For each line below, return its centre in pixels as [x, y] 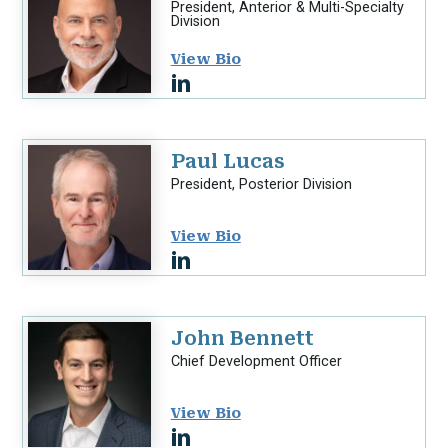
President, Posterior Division [261, 185]
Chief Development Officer [256, 362]
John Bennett [242, 339]
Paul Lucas [227, 162]
